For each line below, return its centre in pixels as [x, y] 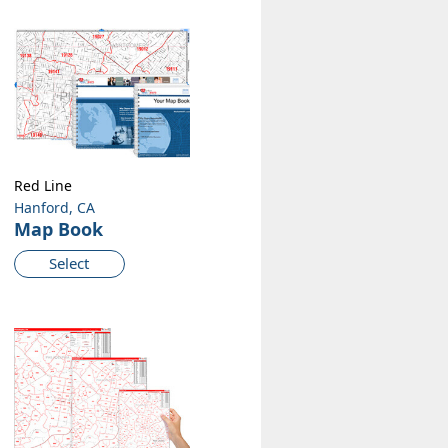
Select [69, 263]
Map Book [58, 229]
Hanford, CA [54, 208]
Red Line [42, 186]
